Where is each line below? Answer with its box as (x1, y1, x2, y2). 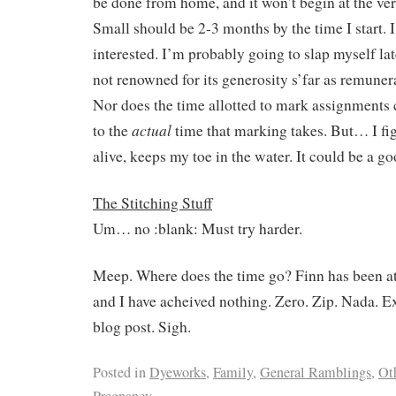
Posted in (93, 362, 146, 382)
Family (213, 362, 253, 382)
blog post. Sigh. (93, 316, 191, 337)
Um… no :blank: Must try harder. (93, 217, 302, 239)
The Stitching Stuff (93, 192, 212, 213)
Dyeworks (149, 362, 206, 382)
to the (93, 120, 132, 141)
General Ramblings (260, 362, 371, 382)
